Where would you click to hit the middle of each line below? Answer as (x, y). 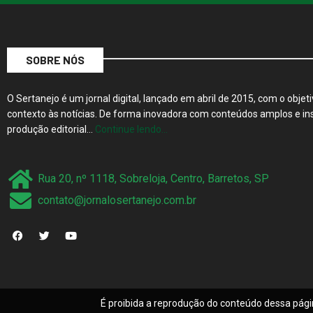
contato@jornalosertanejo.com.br (117, 201)
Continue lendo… (131, 129)
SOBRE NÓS (55, 59)
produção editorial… (51, 129)
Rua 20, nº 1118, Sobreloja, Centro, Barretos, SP (153, 179)
